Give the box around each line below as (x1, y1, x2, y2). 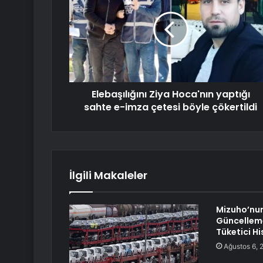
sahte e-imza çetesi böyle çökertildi (84, 100, 257, 114)
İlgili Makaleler (69, 168, 147, 183)
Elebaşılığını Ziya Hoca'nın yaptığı (91, 87, 250, 102)
